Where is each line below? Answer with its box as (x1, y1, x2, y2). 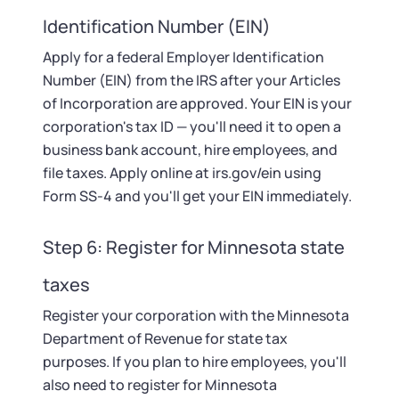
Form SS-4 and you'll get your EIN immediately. (43, 186, 352, 206)
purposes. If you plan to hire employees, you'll (43, 352, 346, 371)
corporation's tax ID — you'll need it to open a (43, 117, 341, 136)
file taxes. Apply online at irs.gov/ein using (43, 163, 322, 183)
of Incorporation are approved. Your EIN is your (43, 94, 352, 113)
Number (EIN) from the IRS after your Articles (43, 70, 340, 90)
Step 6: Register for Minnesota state (43, 235, 345, 259)
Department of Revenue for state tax (43, 329, 288, 348)
